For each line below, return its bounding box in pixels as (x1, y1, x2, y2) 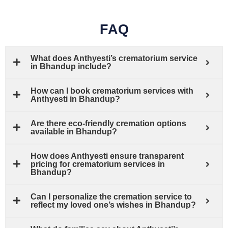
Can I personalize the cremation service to (31, 192, 192, 201)
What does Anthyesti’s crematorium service (31, 53, 197, 63)
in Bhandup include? (31, 62, 111, 71)
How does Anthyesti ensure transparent (31, 151, 184, 160)
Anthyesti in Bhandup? (31, 94, 120, 103)
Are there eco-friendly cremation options (31, 119, 186, 128)
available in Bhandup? (31, 127, 117, 136)
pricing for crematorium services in (31, 159, 165, 168)
